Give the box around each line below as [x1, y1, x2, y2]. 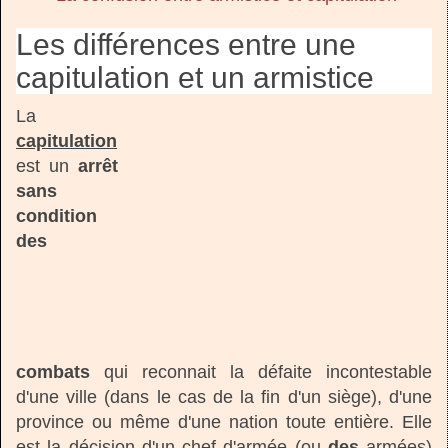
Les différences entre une [16, 27, 356, 61]
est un [16, 155, 78, 176]
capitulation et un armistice [16, 60, 374, 94]
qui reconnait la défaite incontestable [90, 361, 432, 382]
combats [16, 361, 90, 382]
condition [16, 205, 97, 226]
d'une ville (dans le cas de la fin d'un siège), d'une [16, 386, 432, 407]
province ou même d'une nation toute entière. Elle [16, 411, 432, 432]
